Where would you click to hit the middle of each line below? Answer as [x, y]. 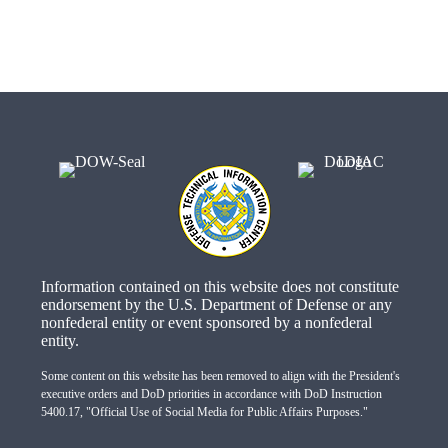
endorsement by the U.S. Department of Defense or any [216, 304]
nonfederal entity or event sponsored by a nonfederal [206, 322]
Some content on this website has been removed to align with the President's [220, 375]
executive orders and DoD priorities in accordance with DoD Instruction [211, 393]
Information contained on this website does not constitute [219, 286]
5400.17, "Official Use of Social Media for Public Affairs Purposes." [204, 411]
